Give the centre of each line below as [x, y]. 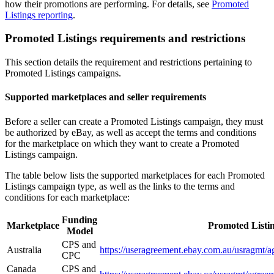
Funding [80, 220]
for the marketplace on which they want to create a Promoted [122, 143]
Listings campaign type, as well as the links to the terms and [120, 186]
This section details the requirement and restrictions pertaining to [128, 62]
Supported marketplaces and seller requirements [106, 97]
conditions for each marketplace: [67, 197]
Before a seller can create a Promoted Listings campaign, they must [134, 121]
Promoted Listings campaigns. [63, 73]
